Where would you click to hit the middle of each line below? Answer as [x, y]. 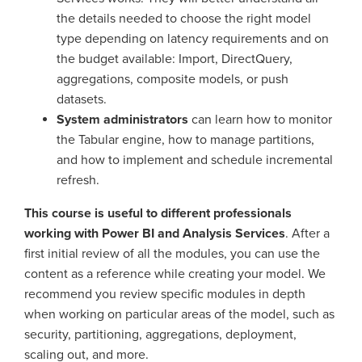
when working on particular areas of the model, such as [179, 315]
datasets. [82, 100]
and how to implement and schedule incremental [195, 160]
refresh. [78, 181]
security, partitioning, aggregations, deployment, [160, 335]
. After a [307, 234]
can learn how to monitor [260, 120]
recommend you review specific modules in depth [165, 295]
